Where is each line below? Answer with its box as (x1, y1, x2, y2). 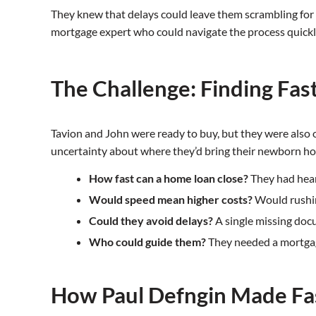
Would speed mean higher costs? (89, 193, 253, 207)
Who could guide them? (89, 235, 206, 249)
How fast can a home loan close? (89, 171, 248, 186)
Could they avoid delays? (89, 214, 213, 228)
